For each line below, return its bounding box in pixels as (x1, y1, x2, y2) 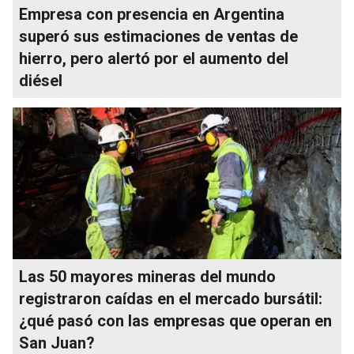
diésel (19, 70, 62, 90)
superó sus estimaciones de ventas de (19, 26, 298, 46)
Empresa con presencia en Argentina (19, 4, 284, 24)
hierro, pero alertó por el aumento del (19, 48, 288, 68)
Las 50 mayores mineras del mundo (19, 266, 276, 286)
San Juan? (19, 333, 95, 352)
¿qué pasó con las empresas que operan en (19, 311, 332, 330)
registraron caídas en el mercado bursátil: (19, 288, 322, 308)
